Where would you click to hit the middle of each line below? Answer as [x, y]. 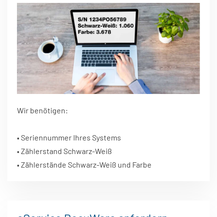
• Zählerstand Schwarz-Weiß [64, 151]
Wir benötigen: [42, 110]
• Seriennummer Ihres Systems [69, 138]
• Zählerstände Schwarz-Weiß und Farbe [84, 165]
